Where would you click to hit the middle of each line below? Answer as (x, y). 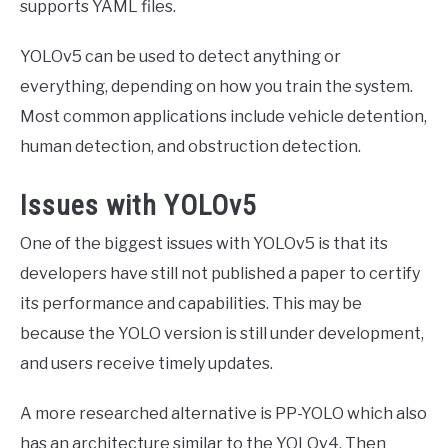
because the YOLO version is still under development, (222, 334)
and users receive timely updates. (146, 364)
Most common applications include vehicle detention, (223, 116)
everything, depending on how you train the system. (216, 86)
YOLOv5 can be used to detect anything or (180, 56)
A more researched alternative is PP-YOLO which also (223, 414)
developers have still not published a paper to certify (220, 274)
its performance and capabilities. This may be (191, 304)
